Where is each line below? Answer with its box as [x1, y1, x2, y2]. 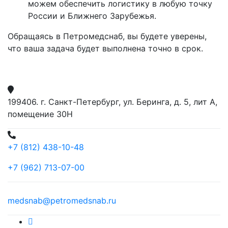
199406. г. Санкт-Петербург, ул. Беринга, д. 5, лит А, [8, 97, 217, 107]
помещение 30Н [8, 109, 73, 119]
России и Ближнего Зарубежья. [28, 10, 156, 21]
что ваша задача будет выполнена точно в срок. [8, 43, 203, 53]
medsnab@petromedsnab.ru [8, 195, 116, 206]
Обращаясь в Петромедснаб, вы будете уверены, [8, 31, 207, 41]
